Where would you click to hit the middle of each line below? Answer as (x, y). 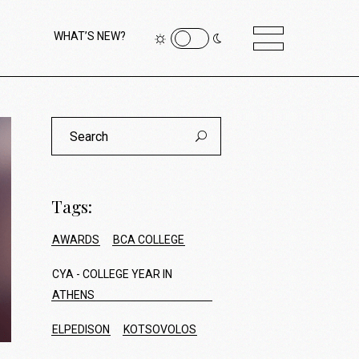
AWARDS (75, 240)
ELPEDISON (81, 329)
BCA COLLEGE (148, 240)
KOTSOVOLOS (159, 329)
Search (69, 122)
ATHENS (73, 295)
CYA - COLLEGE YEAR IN (112, 274)
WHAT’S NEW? (90, 36)
